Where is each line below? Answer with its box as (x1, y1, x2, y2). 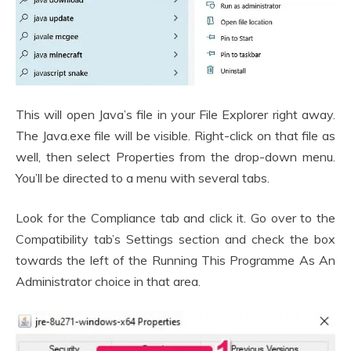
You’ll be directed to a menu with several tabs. (16, 170, 270, 186)
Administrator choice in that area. (16, 273, 201, 290)
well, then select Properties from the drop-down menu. (16, 149, 335, 165)
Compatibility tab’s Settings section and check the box (16, 231, 335, 248)
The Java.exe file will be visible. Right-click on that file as (16, 128, 335, 144)
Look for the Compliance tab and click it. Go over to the (16, 210, 335, 226)
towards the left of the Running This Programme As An (16, 252, 335, 269)
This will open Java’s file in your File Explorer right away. (16, 107, 335, 123)
